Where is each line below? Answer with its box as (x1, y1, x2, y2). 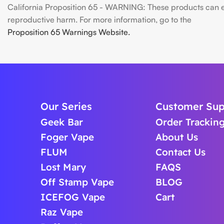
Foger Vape (40, 131, 94, 143)
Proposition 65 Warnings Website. (7, 27, 130, 37)
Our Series (40, 100, 92, 112)
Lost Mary (40, 161, 86, 173)
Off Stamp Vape (40, 176, 114, 188)
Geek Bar (40, 116, 83, 128)
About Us (155, 131, 198, 143)
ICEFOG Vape (40, 191, 105, 203)
